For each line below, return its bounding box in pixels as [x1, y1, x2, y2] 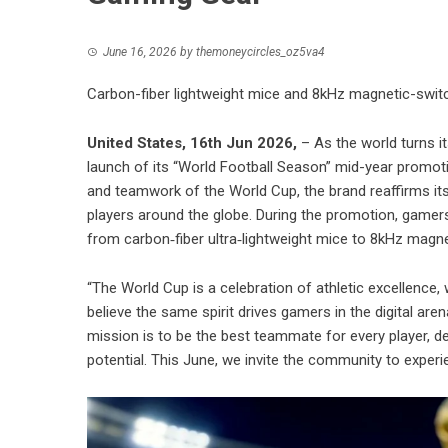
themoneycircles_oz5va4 [196, 44, 325, 59]
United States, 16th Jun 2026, [87, 133, 301, 152]
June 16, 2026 [103, 44, 177, 59]
